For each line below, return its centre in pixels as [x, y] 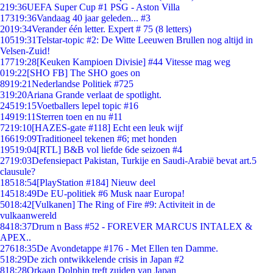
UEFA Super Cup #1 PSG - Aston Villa [103, 7]
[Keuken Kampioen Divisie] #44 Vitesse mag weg [133, 62]
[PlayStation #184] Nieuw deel [96, 183]
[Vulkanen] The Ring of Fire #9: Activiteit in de [123, 204]
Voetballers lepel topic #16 [87, 106]
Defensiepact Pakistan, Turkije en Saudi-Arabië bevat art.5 [144, 161]
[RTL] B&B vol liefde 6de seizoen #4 [109, 150]
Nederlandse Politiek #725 [83, 84]
